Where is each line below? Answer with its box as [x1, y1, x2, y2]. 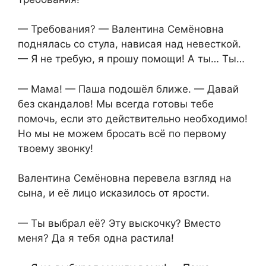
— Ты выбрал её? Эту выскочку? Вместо [18, 217, 221, 229]
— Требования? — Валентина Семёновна [18, 23, 224, 36]
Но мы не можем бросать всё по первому [18, 127, 226, 140]
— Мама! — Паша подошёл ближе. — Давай [18, 83, 239, 95]
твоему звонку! [18, 142, 93, 154]
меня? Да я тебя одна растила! [18, 232, 174, 244]
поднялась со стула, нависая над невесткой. [18, 38, 241, 50]
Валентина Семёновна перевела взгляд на [18, 172, 232, 185]
